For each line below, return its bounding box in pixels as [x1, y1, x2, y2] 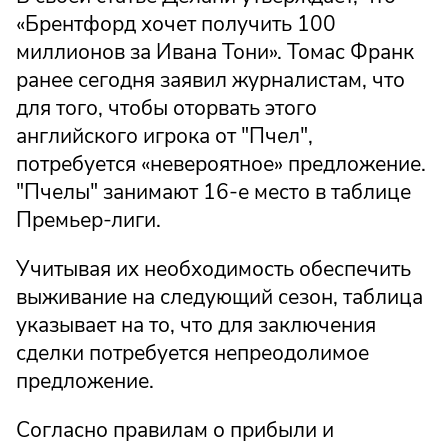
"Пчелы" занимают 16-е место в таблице [16, 177, 411, 206]
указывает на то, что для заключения [16, 310, 376, 339]
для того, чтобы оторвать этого [16, 93, 317, 122]
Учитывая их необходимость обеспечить [16, 254, 411, 283]
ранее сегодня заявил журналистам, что [16, 65, 405, 94]
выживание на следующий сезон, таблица [16, 282, 423, 311]
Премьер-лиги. [16, 205, 161, 234]
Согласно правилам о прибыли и [16, 415, 334, 444]
